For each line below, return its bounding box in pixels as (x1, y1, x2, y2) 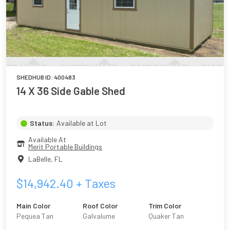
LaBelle (28, 154, 51, 163)
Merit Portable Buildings (28, 142, 102, 151)
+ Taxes (73, 175, 116, 190)
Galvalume (82, 211, 115, 220)
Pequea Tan (16, 211, 53, 220)
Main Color (16, 201, 50, 210)
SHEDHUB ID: (16, 73, 54, 81)
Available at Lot (56, 119, 107, 128)
